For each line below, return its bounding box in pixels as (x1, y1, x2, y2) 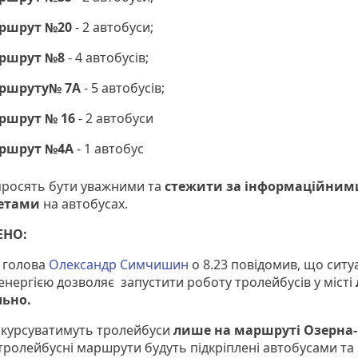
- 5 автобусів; (81, 79, 165, 97)
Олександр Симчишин (49, 256, 189, 274)
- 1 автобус (74, 140, 144, 158)
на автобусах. (40, 195, 128, 213)
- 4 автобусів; (65, 49, 149, 67)
